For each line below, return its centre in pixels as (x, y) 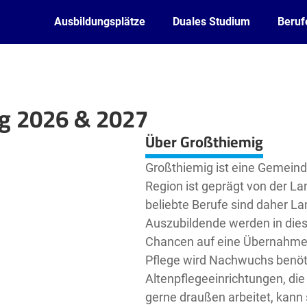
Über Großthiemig (204, 142)
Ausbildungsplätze (100, 22)
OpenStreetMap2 (71, 127)
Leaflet (18, 127)
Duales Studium (211, 22)
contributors (121, 127)
